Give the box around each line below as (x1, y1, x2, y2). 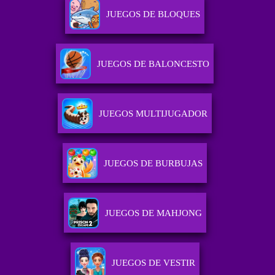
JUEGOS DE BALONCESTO (97, 59, 210, 69)
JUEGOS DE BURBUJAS (104, 158, 203, 169)
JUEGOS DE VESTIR (111, 258, 195, 268)
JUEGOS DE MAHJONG (104, 208, 202, 219)
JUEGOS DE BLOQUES (106, 9, 201, 20)
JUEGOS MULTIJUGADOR (99, 109, 208, 119)
